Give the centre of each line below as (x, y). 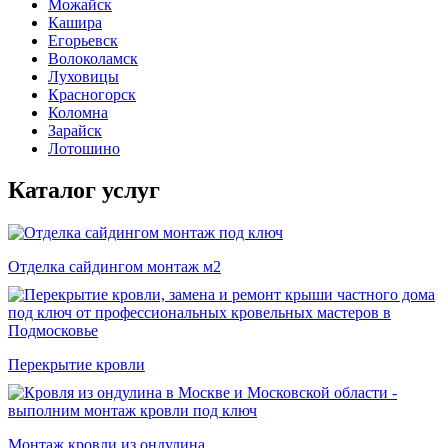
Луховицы (83, 76)
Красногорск (92, 94)
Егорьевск (83, 40)
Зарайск (75, 130)
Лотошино (84, 148)
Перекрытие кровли (76, 365)
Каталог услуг (84, 190)
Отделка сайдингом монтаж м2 (114, 267)
